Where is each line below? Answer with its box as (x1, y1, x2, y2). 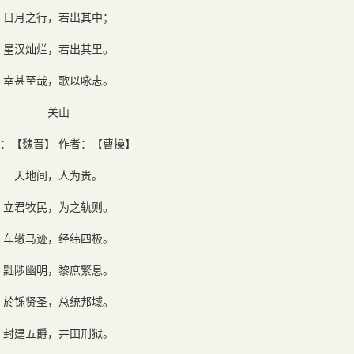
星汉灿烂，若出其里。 (3, 40, 114, 56)
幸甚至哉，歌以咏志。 (3, 72, 114, 88)
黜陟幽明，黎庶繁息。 (3, 262, 114, 277)
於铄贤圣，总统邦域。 (3, 293, 114, 309)
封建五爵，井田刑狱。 (3, 325, 114, 341)
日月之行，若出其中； (3, 9, 114, 24)
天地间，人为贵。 (14, 167, 103, 183)
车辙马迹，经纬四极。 (3, 230, 114, 246)
